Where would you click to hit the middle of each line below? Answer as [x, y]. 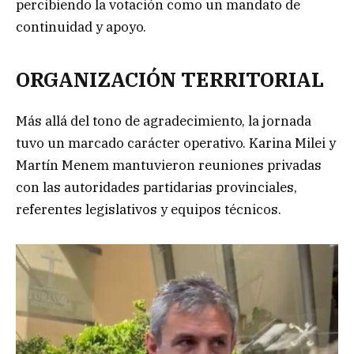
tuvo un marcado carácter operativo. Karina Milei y [176, 143]
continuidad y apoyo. [81, 26]
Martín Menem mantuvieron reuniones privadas [169, 166]
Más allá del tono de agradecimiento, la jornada [164, 121]
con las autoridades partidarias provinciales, [156, 188]
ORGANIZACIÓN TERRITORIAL [170, 80]
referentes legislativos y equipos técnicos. [149, 210]
